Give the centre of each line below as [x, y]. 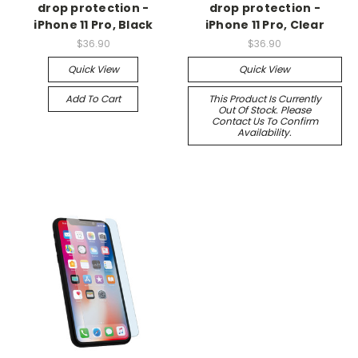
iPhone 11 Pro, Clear [265, 25]
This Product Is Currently [265, 98]
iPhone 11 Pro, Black [93, 25]
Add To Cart [93, 98]
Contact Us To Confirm [265, 121]
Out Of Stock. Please [265, 109]
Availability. [265, 132]
